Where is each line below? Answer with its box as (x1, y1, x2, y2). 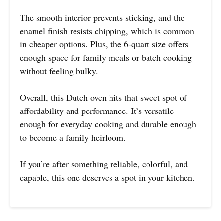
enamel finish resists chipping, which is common (20, 24, 194, 37)
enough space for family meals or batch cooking (20, 51, 192, 63)
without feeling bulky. (20, 64, 98, 76)
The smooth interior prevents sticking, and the (20, 11, 184, 23)
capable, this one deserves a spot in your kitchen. (20, 171, 195, 183)
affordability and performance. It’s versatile (20, 104, 174, 116)
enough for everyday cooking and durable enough (20, 117, 196, 130)
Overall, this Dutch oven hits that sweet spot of (20, 91, 187, 103)
